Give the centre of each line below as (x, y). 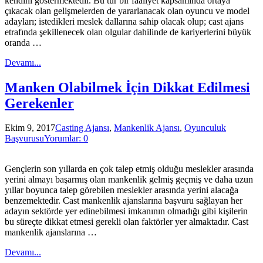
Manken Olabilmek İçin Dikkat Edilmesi (127, 87)
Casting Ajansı (82, 128)
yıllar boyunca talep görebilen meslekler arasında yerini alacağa (122, 190)
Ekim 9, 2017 (30, 128)
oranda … (23, 42)
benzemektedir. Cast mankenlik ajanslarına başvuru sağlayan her (124, 201)
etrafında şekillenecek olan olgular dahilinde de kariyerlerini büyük (128, 32)
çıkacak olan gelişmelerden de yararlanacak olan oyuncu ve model (127, 11)
